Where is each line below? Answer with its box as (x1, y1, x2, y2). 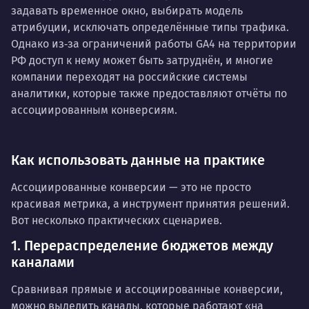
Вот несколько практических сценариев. (11, 213, 222, 227)
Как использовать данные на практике (11, 151, 265, 168)
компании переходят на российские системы (11, 70, 248, 83)
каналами (11, 253, 74, 270)
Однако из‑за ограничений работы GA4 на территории (11, 37, 297, 50)
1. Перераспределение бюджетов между (11, 237, 273, 254)
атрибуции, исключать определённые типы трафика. (11, 20, 289, 34)
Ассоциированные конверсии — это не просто (11, 180, 251, 194)
